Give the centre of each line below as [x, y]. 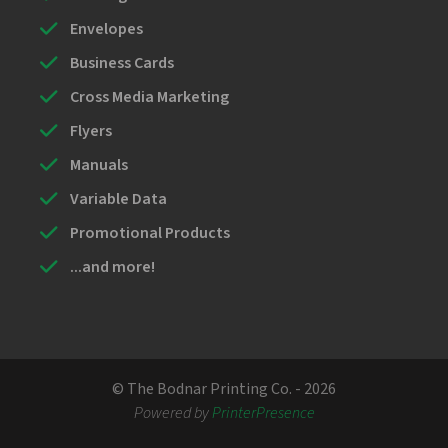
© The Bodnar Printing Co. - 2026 [224, 388]
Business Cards [122, 62]
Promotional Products [150, 232]
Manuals [99, 164]
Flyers [91, 130]
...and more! [112, 266]
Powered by [172, 412]
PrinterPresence [263, 412]
